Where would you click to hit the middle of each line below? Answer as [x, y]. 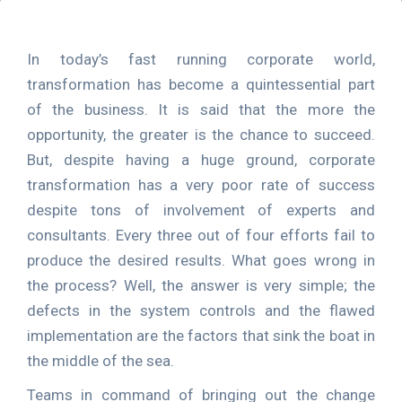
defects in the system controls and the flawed [201, 310]
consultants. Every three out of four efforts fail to [201, 235]
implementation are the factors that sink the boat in [201, 336]
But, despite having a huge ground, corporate [201, 160]
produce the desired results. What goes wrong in [201, 260]
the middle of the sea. [100, 361]
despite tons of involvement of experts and [201, 210]
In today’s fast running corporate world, [201, 59]
